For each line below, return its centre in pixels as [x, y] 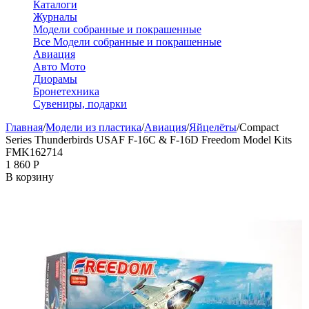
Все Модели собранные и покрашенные [127, 42]
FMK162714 [34, 152]
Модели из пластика [93, 127]
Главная [24, 127]
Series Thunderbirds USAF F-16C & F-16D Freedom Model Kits [149, 140]
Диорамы [55, 79]
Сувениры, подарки [80, 104]
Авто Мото [59, 67]
